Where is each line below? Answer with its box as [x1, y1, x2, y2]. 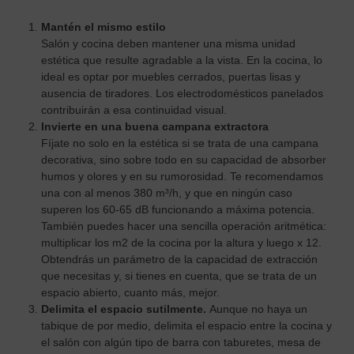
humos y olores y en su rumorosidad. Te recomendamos [41, 169, 324, 183]
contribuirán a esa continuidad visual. [41, 103, 228, 116]
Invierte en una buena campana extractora [41, 119, 269, 133]
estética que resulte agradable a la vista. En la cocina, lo [41, 53, 323, 66]
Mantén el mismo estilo [41, 20, 167, 33]
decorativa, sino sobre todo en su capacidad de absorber [41, 153, 327, 166]
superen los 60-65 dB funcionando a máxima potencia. [41, 202, 315, 216]
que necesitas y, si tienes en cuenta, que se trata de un [41, 269, 318, 282]
